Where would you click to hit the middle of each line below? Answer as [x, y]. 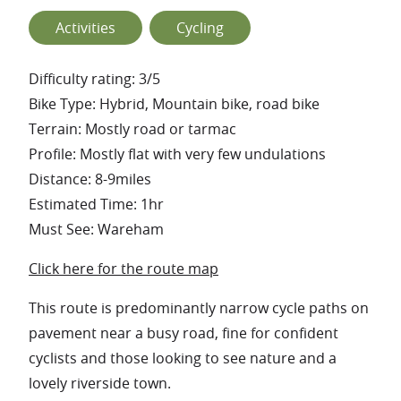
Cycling [200, 27]
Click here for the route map [124, 268]
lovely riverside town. [100, 383]
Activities [85, 27]
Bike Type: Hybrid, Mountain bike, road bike [174, 103]
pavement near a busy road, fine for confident [183, 333]
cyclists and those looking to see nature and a [183, 358]
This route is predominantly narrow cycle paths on [199, 307]
